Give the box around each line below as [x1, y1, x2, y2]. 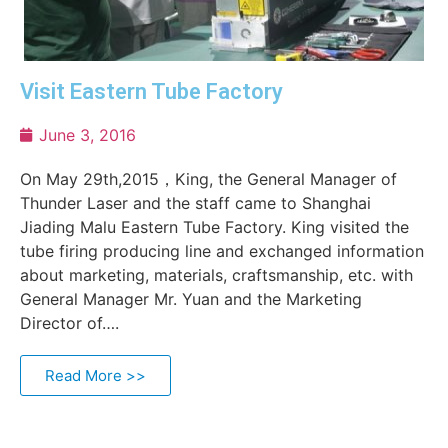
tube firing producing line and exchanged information [20, 241, 424, 261]
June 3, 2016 [39, 125, 136, 145]
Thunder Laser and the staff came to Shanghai [20, 193, 371, 213]
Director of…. [20, 313, 119, 333]
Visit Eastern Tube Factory [20, 79, 283, 104]
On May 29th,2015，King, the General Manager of [20, 169, 397, 189]
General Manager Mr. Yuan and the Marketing [20, 289, 362, 309]
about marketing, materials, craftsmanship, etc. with [20, 265, 413, 285]
